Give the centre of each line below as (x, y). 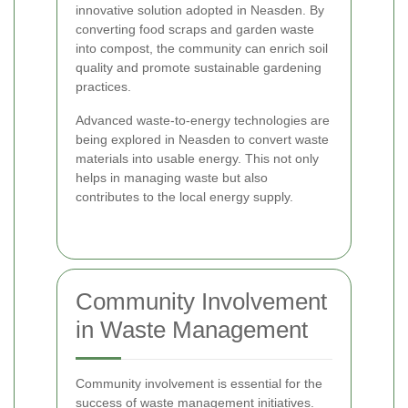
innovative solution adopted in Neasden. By (200, 10)
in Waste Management (192, 330)
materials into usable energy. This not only (197, 159)
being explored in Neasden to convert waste (202, 140)
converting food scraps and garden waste (195, 30)
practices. (103, 87)
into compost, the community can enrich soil (202, 49)
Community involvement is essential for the (199, 384)
